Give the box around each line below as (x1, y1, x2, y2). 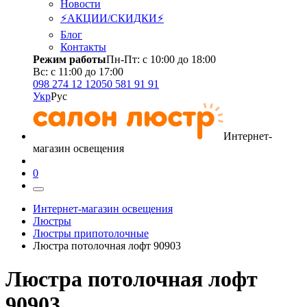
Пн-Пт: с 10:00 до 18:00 (106, 53, 216, 65)
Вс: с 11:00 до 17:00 (33, 66, 123, 77)
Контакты (60, 41, 106, 53)
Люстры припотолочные (33, 228, 149, 239)
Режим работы (33, 53, 106, 65)
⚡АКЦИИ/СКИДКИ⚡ (60, 12, 164, 24)
